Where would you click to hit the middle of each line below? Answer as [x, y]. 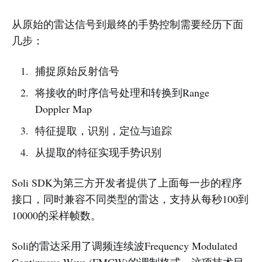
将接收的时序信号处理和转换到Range [122, 92]
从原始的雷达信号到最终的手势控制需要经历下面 [127, 24]
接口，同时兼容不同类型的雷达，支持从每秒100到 [130, 199]
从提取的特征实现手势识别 [98, 152]
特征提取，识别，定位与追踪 [103, 130]
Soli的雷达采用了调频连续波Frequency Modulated [125, 245]
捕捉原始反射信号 [77, 70]
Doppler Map [63, 108]
